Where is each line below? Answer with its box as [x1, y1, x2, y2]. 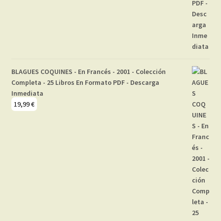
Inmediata [11, 88, 43, 98]
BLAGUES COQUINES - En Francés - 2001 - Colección [11, 67, 166, 76]
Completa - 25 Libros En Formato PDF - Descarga [11, 77, 159, 87]
